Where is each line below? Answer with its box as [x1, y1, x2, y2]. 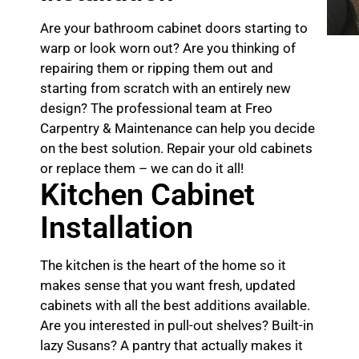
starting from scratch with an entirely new [40, 80, 291, 97]
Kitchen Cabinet [40, 176, 255, 212]
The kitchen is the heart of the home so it [40, 256, 286, 273]
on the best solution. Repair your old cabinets [40, 140, 313, 157]
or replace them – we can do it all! [40, 160, 244, 177]
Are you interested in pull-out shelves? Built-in [40, 317, 313, 333]
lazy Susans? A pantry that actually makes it [40, 337, 303, 353]
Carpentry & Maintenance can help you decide [40, 120, 315, 137]
